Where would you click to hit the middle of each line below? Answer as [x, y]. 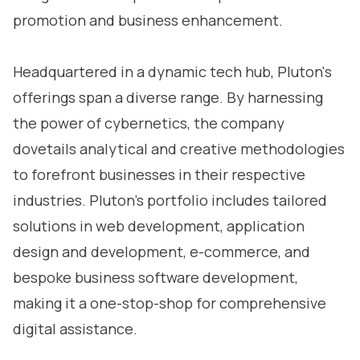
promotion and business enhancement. [148, 20]
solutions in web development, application [159, 226]
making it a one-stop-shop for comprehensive [170, 303]
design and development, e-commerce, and [162, 252]
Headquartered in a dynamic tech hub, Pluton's [172, 72]
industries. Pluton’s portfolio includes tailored [170, 200]
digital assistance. [75, 329]
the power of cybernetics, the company [149, 123]
